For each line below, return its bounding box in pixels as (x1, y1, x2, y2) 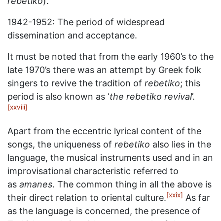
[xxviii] (7, 103, 28, 111)
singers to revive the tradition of (7, 78, 145, 88)
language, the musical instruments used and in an (7, 152, 213, 163)
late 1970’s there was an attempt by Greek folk (7, 65, 201, 75)
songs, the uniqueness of (7, 139, 114, 149)
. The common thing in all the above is (52, 179, 212, 189)
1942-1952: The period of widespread (7, 17, 165, 27)
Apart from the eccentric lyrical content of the (7, 126, 201, 136)
